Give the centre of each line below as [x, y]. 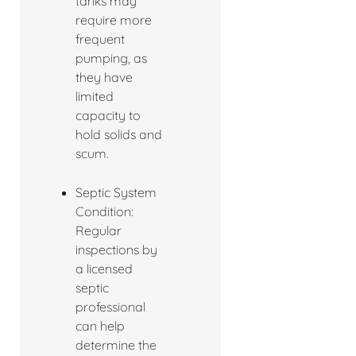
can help [100, 326]
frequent [100, 39]
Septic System [116, 193]
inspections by [116, 250]
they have [104, 77]
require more [114, 20]
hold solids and [119, 135]
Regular [99, 231]
